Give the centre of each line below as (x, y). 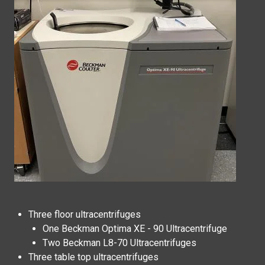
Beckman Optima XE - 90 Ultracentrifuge (144, 229)
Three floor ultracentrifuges (86, 214)
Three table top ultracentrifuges (93, 257)
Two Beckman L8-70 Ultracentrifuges (119, 243)
